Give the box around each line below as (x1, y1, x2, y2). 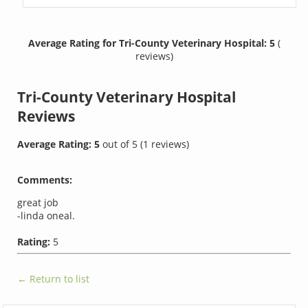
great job (17, 196, 59, 210)
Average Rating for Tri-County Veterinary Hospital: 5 (27, 36, 278, 49)
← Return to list (17, 272, 90, 286)
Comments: (17, 173, 73, 187)
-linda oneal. (17, 209, 76, 223)
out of (102, 137, 133, 151)
